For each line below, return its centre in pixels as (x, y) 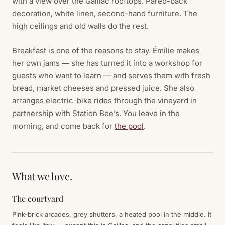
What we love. (42, 176)
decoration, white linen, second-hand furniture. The (105, 13)
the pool (129, 126)
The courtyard (38, 198)
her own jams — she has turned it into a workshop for (107, 63)
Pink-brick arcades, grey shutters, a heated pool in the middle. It (112, 214)
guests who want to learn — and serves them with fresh (111, 75)
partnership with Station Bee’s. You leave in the (96, 113)
